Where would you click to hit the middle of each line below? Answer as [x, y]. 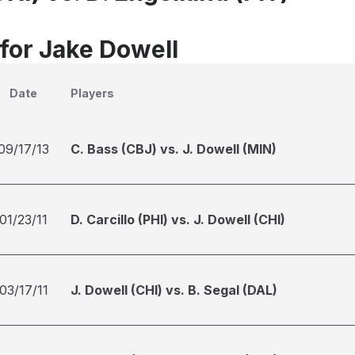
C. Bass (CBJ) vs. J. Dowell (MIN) [174, 149]
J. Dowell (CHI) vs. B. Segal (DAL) [174, 290]
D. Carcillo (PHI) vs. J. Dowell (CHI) [178, 219]
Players [92, 93]
